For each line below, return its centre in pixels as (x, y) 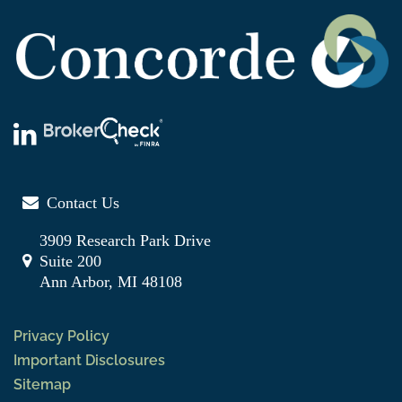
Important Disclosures (89, 360)
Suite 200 (70, 261)
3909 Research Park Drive (125, 240)
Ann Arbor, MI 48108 (111, 281)
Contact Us (83, 202)
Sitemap (42, 384)
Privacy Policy (61, 336)
